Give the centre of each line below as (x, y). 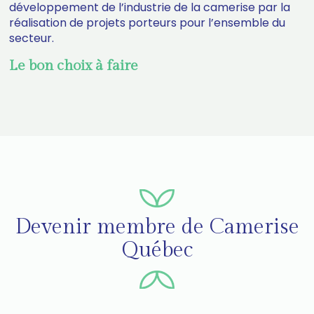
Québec (157, 251)
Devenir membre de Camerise (157, 227)
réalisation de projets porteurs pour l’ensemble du (148, 22)
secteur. (32, 38)
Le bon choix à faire (74, 65)
